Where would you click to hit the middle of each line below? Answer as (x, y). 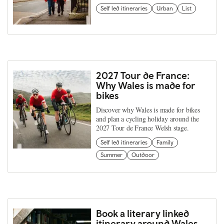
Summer (111, 155)
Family (165, 142)
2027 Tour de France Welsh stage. (142, 127)
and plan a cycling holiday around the (147, 118)
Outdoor (143, 155)
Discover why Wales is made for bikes (148, 109)
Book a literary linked (142, 213)
